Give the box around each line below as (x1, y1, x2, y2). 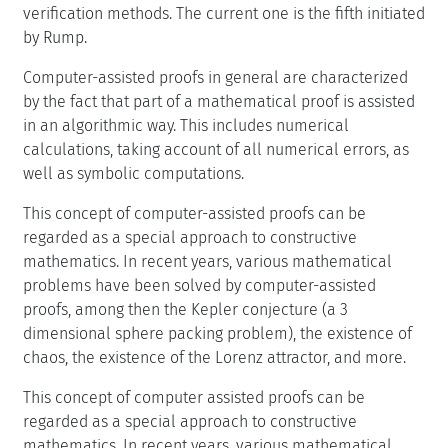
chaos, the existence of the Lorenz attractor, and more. (23, 347, 406, 367)
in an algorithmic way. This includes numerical (23, 115, 349, 135)
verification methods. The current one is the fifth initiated (23, 3, 425, 23)
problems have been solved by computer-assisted (23, 275, 376, 295)
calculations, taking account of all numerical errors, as (23, 139, 409, 159)
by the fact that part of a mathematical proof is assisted (23, 91, 415, 111)
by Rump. (23, 27, 87, 47)
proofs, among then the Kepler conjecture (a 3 (23, 299, 348, 319)
